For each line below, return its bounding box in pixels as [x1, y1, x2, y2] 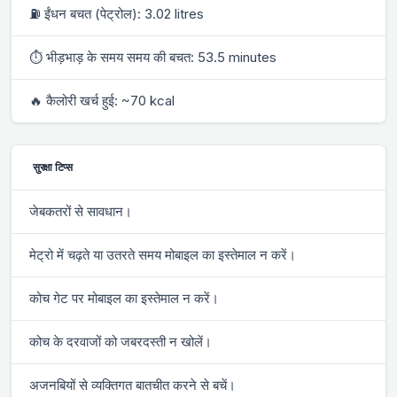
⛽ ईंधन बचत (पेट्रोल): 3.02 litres [29, 4, 204, 22]
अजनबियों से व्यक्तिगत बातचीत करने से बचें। [29, 376, 236, 393]
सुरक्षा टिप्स [33, 160, 73, 174]
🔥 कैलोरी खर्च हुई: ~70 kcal [29, 91, 175, 109]
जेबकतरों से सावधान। [29, 202, 132, 220]
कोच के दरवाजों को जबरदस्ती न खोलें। [29, 332, 212, 350]
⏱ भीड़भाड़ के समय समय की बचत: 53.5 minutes [29, 48, 276, 66]
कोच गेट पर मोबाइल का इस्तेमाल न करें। [29, 289, 219, 307]
